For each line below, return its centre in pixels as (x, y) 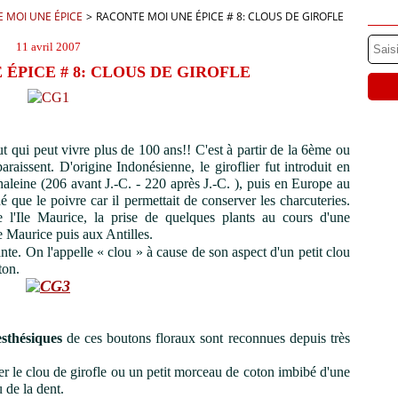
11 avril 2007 (48, 47)
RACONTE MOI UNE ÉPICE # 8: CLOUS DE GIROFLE (220, 16)
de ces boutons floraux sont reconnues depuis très (208, 338)
